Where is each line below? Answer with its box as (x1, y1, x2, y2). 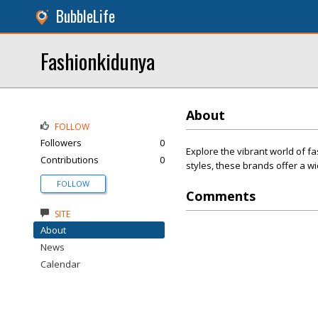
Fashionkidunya (40, 45, 155, 76)
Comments (186, 187, 256, 204)
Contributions (40, 153, 99, 166)
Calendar (40, 258, 80, 270)
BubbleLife (56, 5, 115, 27)
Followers (40, 136, 82, 149)
